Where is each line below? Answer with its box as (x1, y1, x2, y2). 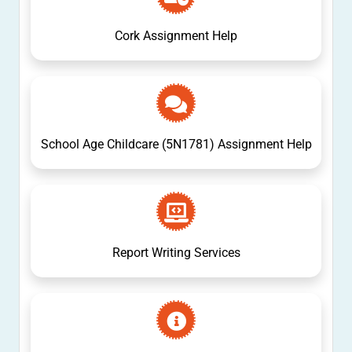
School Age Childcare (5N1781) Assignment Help (40, 136, 312, 152)
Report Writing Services (112, 244, 240, 260)
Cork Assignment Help (115, 27, 237, 43)
